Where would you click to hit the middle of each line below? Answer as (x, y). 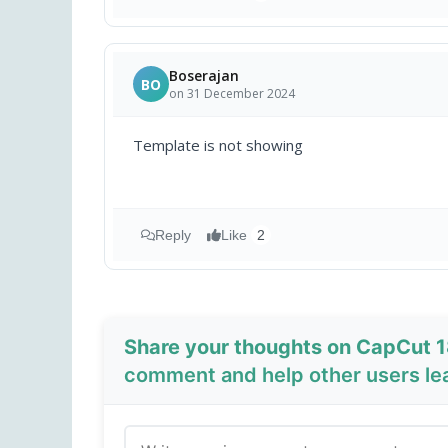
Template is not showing (218, 145)
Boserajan (204, 76)
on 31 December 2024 (232, 94)
